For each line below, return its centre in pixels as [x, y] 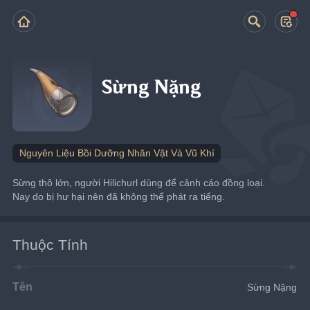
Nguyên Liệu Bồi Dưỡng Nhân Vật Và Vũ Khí [117, 153]
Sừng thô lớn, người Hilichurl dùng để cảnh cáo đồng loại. [139, 182]
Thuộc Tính [51, 244]
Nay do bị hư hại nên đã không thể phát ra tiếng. [119, 196]
